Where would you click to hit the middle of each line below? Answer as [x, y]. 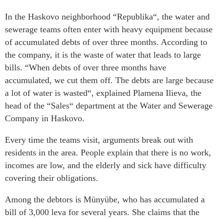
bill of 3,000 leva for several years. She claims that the [102, 212]
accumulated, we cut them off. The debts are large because [109, 80]
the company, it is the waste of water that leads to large [103, 55]
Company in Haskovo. [45, 119]
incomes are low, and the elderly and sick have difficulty [106, 165]
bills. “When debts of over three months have [86, 68]
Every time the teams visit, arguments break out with [99, 140]
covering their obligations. [52, 178]
